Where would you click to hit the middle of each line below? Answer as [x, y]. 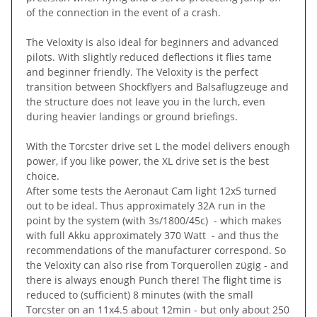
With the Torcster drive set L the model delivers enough [158, 146]
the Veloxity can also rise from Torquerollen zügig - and [157, 265]
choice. [43, 175]
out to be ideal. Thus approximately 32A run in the [146, 205]
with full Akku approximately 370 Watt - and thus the [152, 235]
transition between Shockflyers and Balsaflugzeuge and [157, 86]
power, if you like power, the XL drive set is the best [148, 161]
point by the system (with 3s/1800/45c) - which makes [154, 220]
